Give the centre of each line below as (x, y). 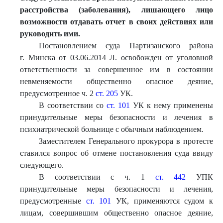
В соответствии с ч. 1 (97, 177)
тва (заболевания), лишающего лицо (134, 10)
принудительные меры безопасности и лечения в (116, 117)
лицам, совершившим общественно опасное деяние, (116, 213)
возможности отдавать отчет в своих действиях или (116, 22)
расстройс (38, 10)
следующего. (42, 165)
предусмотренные (53, 201)
